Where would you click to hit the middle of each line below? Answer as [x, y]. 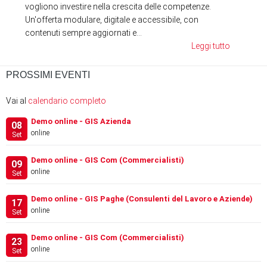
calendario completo [67, 100]
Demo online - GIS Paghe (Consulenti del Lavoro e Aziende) [142, 198]
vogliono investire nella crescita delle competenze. [118, 6]
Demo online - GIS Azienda [81, 121]
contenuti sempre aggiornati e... [83, 32]
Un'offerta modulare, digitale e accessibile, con [112, 19]
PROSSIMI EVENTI [48, 74]
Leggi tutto [211, 46]
